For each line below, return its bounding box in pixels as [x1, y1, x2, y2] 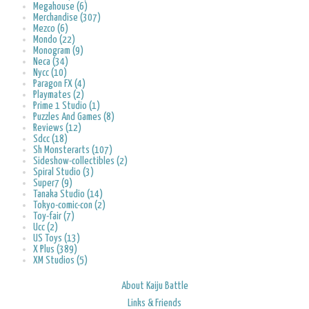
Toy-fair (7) [33, 210, 74, 221]
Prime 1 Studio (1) [33, 100, 100, 111]
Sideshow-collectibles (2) [33, 155, 128, 166]
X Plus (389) [33, 243, 77, 255]
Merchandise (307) [33, 12, 101, 23]
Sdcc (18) [33, 133, 68, 144]
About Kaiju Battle [121, 280, 188, 291]
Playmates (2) [33, 89, 84, 100]
